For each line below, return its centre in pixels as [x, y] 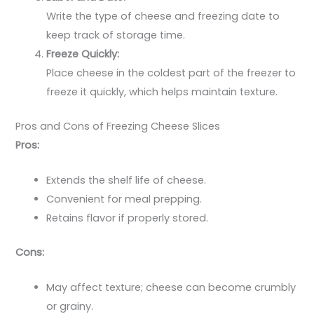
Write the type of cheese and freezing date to [163, 16]
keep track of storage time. [116, 35]
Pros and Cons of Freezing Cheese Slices [118, 126]
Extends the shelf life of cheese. [127, 180]
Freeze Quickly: [83, 54]
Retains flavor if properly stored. [128, 218]
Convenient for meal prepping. [124, 199]
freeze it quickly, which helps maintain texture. [162, 91]
